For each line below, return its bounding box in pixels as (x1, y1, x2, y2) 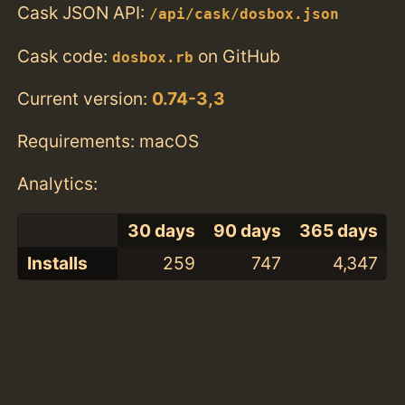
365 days (298, 220, 378, 242)
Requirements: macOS (17, 129, 200, 152)
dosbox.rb (112, 49, 194, 66)
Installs (26, 252, 88, 275)
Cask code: (17, 44, 113, 67)
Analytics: (17, 173, 99, 195)
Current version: (17, 87, 153, 109)
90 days (212, 220, 281, 242)
